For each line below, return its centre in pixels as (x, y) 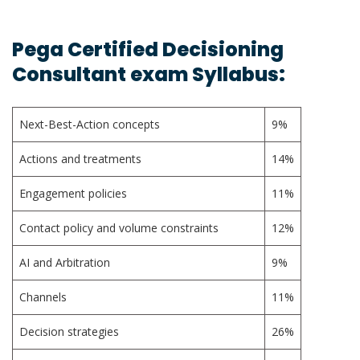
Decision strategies (69, 332)
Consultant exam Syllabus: (149, 75)
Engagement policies (73, 194)
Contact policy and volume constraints (119, 228)
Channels (43, 297)
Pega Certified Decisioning (148, 50)
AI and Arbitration (65, 263)
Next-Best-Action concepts (90, 125)
